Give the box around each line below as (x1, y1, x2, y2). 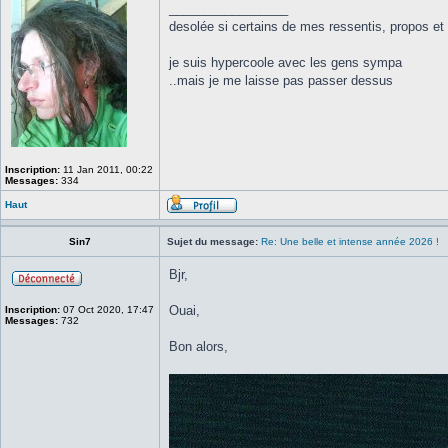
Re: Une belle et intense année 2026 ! (261, 236, 439, 247)
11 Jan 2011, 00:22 (60, 164, 153, 175)
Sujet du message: (167, 236, 258, 247)
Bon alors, (169, 339, 228, 354)
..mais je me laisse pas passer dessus (169, 73, 393, 88)
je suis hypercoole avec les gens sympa (169, 55, 402, 70)
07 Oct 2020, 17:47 (60, 304, 154, 315)
